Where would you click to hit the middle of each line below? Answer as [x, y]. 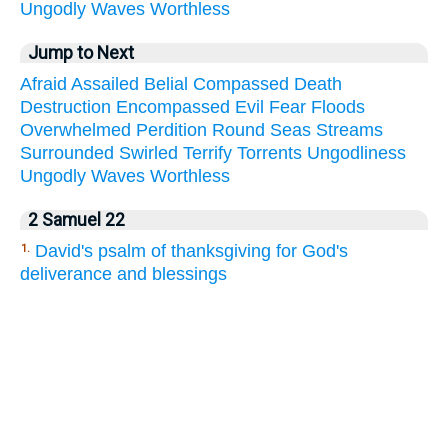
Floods [338, 106]
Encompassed [173, 106]
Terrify [207, 152]
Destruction [65, 106]
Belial [166, 83]
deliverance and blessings [123, 273]
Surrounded [67, 152]
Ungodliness [356, 152]
